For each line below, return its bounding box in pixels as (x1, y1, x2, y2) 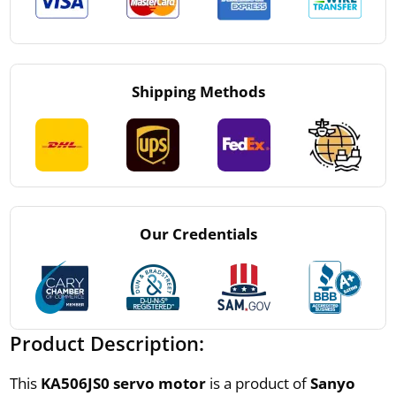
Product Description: (9, 329, 204, 356)
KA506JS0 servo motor (40, 372, 209, 393)
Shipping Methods (131, 80, 265, 102)
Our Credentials (139, 223, 257, 244)
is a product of (209, 372, 310, 393)
